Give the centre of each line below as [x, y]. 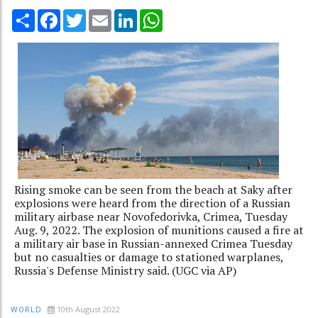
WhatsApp [188, 15]
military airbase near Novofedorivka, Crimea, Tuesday [151, 216]
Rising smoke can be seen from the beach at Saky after [153, 189]
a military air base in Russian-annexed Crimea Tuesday [153, 243]
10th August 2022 [88, 309]
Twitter [104, 15]
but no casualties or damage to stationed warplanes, [149, 257]
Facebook [84, 15]
